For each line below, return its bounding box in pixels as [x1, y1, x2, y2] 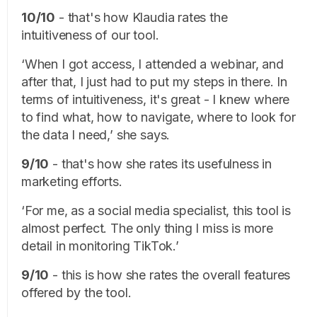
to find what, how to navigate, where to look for [21, 109, 296, 125]
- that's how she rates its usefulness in [49, 156, 272, 171]
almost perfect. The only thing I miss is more [21, 220, 273, 236]
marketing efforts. [21, 173, 122, 189]
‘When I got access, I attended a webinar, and [21, 56, 284, 71]
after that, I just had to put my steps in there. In [21, 74, 287, 89]
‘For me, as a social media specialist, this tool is [21, 202, 291, 218]
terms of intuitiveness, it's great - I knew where [21, 91, 290, 107]
